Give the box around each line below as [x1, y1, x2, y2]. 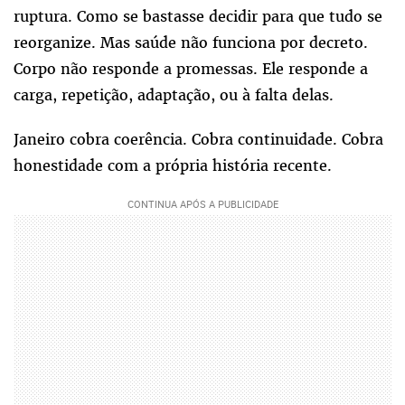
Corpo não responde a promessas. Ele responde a [14, 58, 368, 79]
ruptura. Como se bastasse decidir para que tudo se [14, 5, 382, 26]
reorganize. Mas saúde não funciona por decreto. [14, 32, 368, 52]
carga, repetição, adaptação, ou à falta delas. [14, 84, 334, 105]
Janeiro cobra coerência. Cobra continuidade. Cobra [14, 128, 383, 149]
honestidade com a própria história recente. [14, 155, 332, 175]
